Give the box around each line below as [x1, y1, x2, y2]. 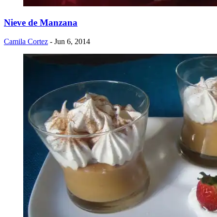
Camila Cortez [4, 37, 48, 46]
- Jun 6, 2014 [50, 37, 90, 46]
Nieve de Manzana [4, 17, 77, 28]
